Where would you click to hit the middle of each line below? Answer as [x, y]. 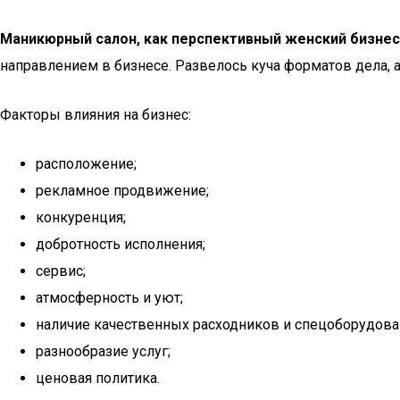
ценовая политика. [98, 378]
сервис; [61, 271]
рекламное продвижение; [122, 191]
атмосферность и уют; [109, 298]
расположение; [86, 164]
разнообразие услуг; [103, 351]
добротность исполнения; [121, 244]
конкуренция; [81, 217]
